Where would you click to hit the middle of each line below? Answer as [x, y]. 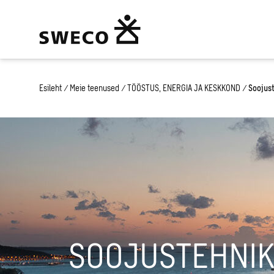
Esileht [50, 88]
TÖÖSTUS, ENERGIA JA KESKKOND [184, 88]
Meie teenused [94, 88]
